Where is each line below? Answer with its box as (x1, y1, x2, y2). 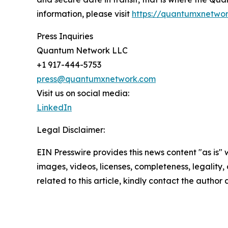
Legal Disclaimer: (37, 125, 105, 135)
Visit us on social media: (37, 88, 129, 99)
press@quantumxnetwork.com (37, 74, 156, 84)
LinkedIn (37, 102, 72, 113)
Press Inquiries (37, 31, 93, 42)
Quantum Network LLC (37, 45, 128, 56)
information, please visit (37, 9, 132, 19)
